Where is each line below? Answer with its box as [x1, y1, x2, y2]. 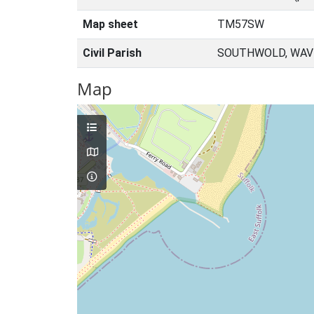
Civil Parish [83, 46, 142, 60]
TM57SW [217, 18, 264, 31]
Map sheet [83, 18, 138, 31]
